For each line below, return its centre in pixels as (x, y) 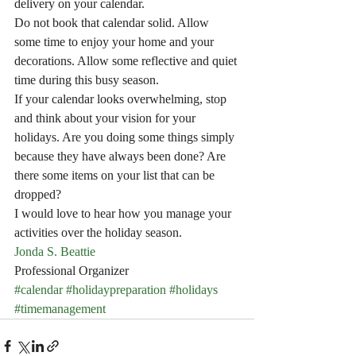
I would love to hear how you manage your (124, 213)
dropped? (38, 194)
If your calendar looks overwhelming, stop (122, 99)
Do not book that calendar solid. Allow (113, 23)
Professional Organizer (72, 271)
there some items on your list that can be (116, 175)
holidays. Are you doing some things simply (126, 137)
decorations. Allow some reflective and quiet (127, 61)
